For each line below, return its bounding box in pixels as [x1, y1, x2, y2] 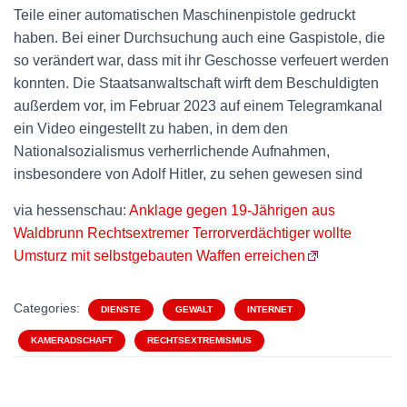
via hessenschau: [14, 203, 129, 218]
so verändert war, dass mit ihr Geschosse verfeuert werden [14, 53, 389, 68]
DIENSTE [101, 304, 141, 314]
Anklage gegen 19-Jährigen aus [129, 203, 335, 218]
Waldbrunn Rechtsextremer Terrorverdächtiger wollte [14, 225, 352, 241]
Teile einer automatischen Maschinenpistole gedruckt [14, 7, 355, 23]
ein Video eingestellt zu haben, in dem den [14, 121, 288, 136]
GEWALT [175, 304, 213, 314]
